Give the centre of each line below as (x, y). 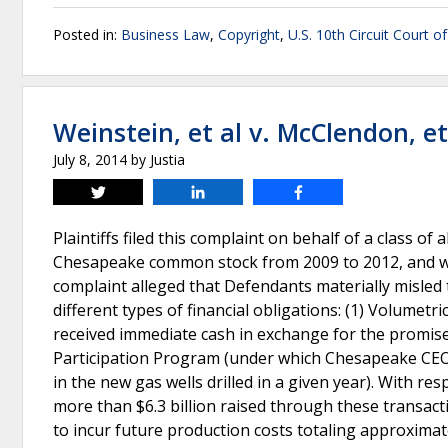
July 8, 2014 (90, 159)
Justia (167, 159)
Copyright (249, 34)
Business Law (165, 34)
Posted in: (87, 34)
